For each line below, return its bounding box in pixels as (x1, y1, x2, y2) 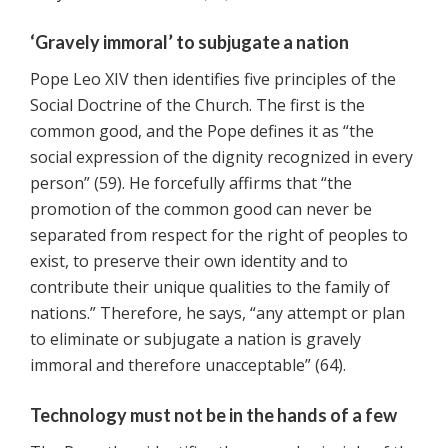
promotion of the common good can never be (30, 198, 372, 221)
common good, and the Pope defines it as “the (30, 120, 374, 143)
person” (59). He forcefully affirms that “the (30, 172, 352, 195)
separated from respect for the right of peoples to (30, 224, 408, 247)
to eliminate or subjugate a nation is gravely (30, 328, 361, 351)
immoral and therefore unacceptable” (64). (30, 354, 346, 377)
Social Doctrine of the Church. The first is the (30, 94, 365, 117)
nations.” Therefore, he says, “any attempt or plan (30, 302, 405, 325)
